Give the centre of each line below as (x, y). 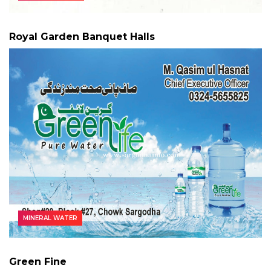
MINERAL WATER (50, 218)
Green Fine (38, 262)
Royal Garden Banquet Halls (82, 36)
